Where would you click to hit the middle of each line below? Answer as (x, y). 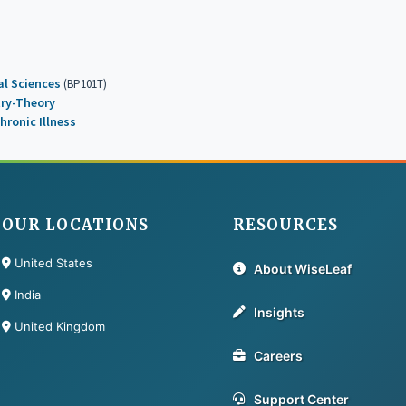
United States (51, 262)
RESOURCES (285, 225)
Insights (279, 313)
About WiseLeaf (302, 269)
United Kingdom (58, 326)
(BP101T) (84, 84)
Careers (278, 356)
